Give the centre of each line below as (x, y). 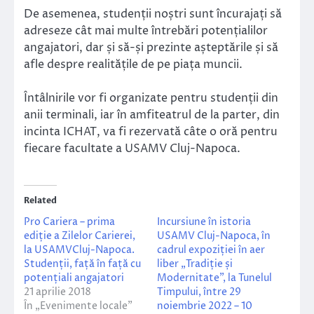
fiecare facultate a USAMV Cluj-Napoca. (132, 149)
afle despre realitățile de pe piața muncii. (133, 65)
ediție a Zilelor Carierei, (80, 236)
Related (40, 201)
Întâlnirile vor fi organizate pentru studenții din (151, 98)
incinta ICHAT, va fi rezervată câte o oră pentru (151, 132)
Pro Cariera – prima (69, 222)
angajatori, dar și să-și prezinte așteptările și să (151, 48)
